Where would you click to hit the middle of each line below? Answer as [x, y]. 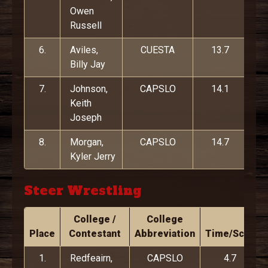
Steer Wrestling [83, 191]
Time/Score [233, 234]
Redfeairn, [91, 258]
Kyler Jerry [93, 156]
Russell [86, 25]
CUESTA [158, 50]
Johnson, [89, 89]
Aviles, [84, 50]
